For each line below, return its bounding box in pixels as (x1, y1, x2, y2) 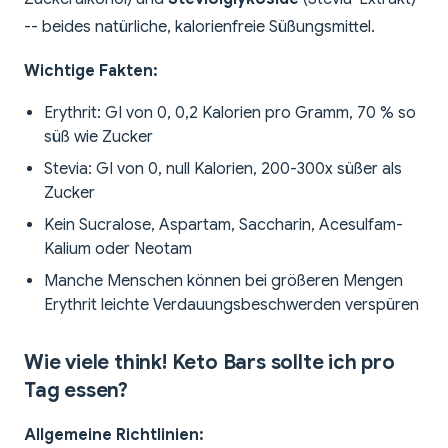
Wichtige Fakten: (24, 61, 158, 82)
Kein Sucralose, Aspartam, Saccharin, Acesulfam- (44, 215, 403, 236)
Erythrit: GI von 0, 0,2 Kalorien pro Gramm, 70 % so (44, 103, 416, 124)
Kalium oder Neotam (44, 239, 192, 260)
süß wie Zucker (44, 127, 153, 148)
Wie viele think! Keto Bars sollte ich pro (24, 350, 395, 376)
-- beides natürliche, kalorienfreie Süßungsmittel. (24, 17, 375, 38)
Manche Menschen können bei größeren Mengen (44, 271, 403, 292)
